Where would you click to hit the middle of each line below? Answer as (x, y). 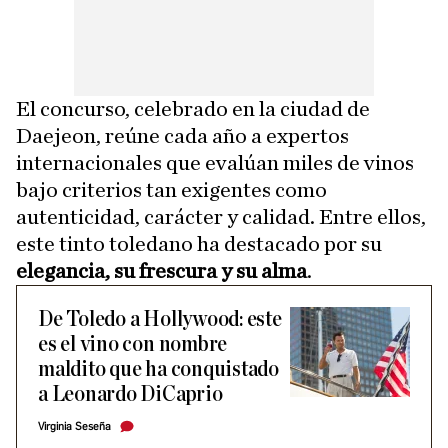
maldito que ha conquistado (159, 370)
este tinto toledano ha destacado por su (199, 244)
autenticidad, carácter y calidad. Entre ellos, (221, 217)
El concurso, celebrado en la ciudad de (193, 109)
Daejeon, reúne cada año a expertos (182, 136)
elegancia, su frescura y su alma (161, 271)
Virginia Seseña (74, 427)
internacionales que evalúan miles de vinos (215, 163)
